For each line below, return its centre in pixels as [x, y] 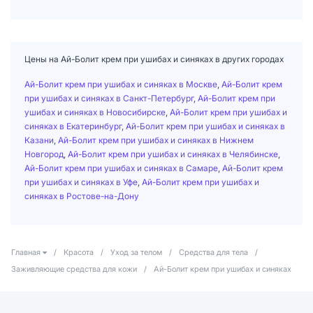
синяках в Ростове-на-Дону [82, 196]
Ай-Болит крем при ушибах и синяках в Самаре [121, 168]
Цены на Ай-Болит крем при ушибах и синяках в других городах [154, 59]
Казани [39, 140]
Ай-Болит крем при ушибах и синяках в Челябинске [173, 154]
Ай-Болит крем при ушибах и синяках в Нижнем [156, 140]
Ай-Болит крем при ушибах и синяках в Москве [121, 84]
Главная [26, 252]
